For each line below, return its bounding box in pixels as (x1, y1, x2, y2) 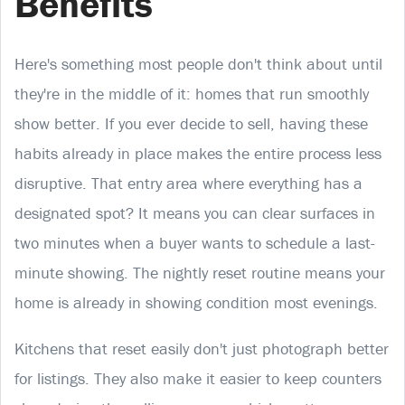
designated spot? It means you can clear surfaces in (14, 202, 375, 223)
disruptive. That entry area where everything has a (14, 172, 363, 193)
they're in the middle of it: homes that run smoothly (14, 82, 369, 104)
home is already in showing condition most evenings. (14, 291, 378, 313)
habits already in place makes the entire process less (14, 142, 381, 164)
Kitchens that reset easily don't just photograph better (14, 337, 389, 359)
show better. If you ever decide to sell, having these (14, 112, 368, 134)
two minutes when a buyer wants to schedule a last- (14, 231, 375, 253)
